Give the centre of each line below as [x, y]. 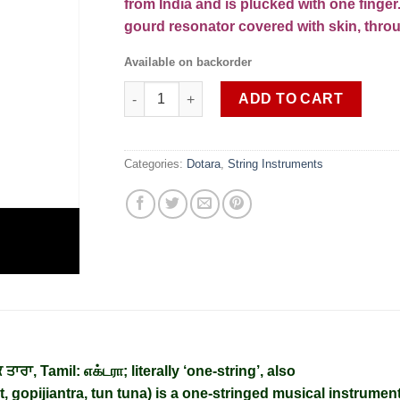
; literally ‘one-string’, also [209, 371]
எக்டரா [104, 371]
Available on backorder [188, 62]
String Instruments [275, 164]
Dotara [204, 164]
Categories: [155, 164]
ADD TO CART [291, 99]
